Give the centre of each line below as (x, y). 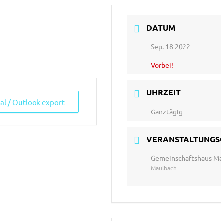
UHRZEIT (164, 92)
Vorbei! (162, 65)
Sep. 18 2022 (171, 47)
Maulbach (164, 167)
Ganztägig (167, 111)
